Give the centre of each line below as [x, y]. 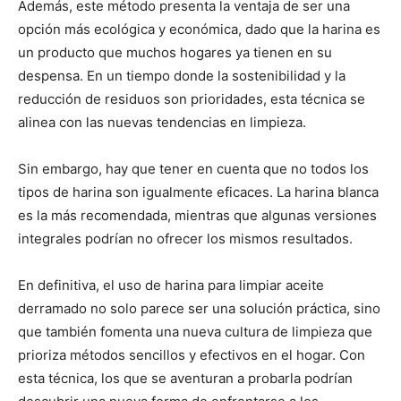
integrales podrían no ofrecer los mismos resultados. [185, 239]
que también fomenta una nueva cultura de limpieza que [195, 332]
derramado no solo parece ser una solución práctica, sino [199, 308]
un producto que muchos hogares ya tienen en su [175, 52]
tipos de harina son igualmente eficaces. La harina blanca [198, 192]
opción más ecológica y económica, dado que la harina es [199, 29]
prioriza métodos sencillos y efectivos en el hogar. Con [192, 355]
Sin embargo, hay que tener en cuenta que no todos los [193, 169]
